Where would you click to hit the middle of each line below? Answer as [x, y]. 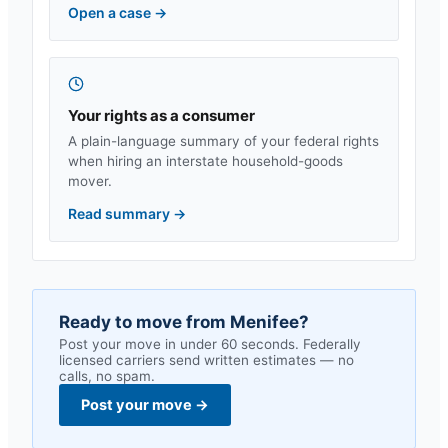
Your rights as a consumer [161, 115]
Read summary [120, 213]
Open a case [111, 12]
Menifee [264, 322]
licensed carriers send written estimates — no [206, 360]
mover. [90, 181]
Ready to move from [144, 322]
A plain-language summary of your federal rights [223, 141]
